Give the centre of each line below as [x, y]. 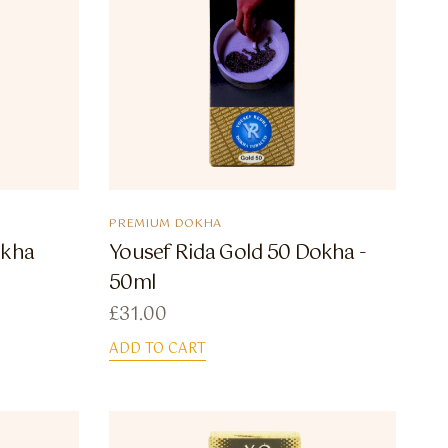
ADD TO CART [158, 348]
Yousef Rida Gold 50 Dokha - [237, 253]
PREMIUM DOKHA [166, 223]
